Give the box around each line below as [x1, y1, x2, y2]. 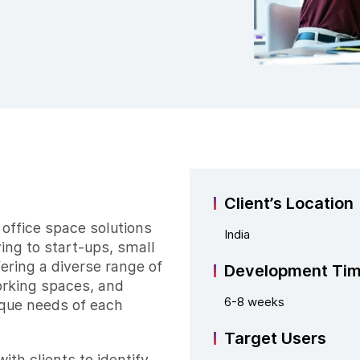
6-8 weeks [224, 295, 284, 310]
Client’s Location [224, 194, 354, 214]
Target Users [224, 329, 326, 349]
